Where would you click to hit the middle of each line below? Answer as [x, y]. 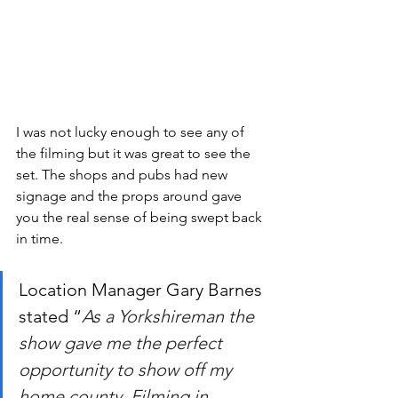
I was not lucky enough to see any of [132, 132]
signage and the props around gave [131, 196]
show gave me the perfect [123, 343]
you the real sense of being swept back [141, 218]
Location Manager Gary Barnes [143, 290]
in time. [41, 239]
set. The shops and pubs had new [123, 175]
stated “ [50, 317]
